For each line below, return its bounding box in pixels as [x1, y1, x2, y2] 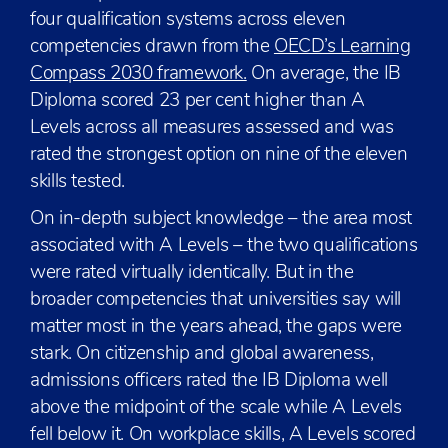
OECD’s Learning [273, 38, 411, 57]
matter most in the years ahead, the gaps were [30, 318, 402, 337]
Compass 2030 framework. [30, 65, 247, 84]
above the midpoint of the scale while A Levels [30, 399, 402, 418]
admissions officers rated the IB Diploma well [30, 372, 388, 391]
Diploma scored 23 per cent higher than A [30, 92, 365, 111]
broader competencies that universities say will [30, 291, 402, 310]
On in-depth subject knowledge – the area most [30, 210, 412, 229]
